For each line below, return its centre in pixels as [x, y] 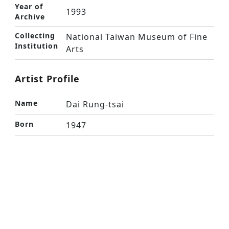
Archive [30, 17]
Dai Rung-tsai [95, 104]
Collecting [35, 36]
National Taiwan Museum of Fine [137, 37]
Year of [29, 6]
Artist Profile [47, 79]
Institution [37, 46]
